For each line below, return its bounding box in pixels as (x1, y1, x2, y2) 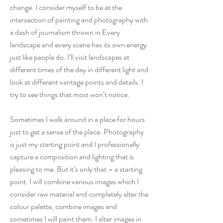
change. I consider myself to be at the (10, 1, 122, 13)
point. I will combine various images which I (10, 176, 139, 187)
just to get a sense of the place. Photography (10, 126, 144, 137)
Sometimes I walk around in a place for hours (10, 113, 145, 125)
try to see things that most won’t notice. (10, 89, 129, 100)
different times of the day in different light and (10, 64, 148, 75)
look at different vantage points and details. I (10, 76, 143, 88)
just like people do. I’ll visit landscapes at (10, 51, 129, 63)
